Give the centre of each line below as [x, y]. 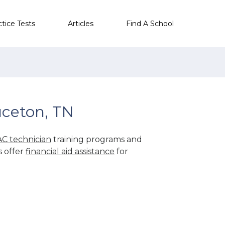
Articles [81, 23]
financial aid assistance [70, 151]
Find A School [150, 23]
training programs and [97, 139]
